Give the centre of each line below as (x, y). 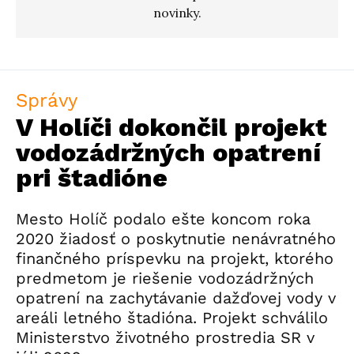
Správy (47, 101)
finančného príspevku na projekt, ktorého (175, 259)
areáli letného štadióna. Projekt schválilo (172, 318)
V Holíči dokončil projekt (171, 128)
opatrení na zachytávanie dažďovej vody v (176, 298)
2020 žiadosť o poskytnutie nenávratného (176, 239)
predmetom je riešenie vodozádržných (165, 279)
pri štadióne (92, 178)
